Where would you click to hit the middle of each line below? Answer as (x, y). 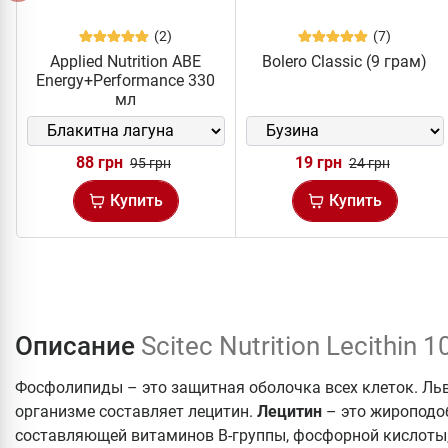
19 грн (318, 162)
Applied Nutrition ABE (126, 61)
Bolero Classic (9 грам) (345, 61)
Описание (78, 345)
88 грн (99, 162)
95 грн (150, 162)
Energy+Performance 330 (126, 80)
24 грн (369, 162)
